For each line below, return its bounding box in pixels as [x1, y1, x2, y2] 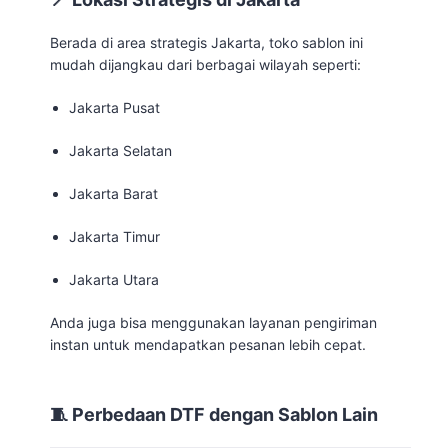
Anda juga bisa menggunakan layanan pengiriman [50, 313, 377, 331]
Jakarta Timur [69, 227, 161, 245]
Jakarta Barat [69, 184, 159, 202]
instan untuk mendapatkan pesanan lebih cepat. [50, 335, 366, 353]
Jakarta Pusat [69, 98, 161, 116]
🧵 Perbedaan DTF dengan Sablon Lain [50, 403, 378, 425]
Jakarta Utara [69, 270, 160, 288]
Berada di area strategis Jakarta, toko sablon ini [50, 33, 363, 51]
